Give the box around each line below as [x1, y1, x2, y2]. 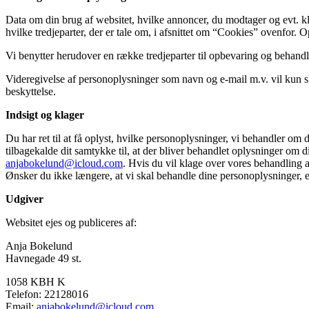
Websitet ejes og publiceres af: [6, 216, 137, 228]
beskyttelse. [6, 85, 56, 97]
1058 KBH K [6, 275, 66, 288]
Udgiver [6, 192, 43, 205]
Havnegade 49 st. [6, 252, 81, 264]
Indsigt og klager [6, 108, 84, 121]
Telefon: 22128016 [6, 288, 88, 300]
